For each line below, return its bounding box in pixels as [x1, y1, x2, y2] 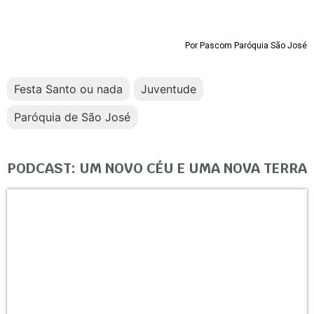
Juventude [141, 82, 196, 97]
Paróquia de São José [14, 110, 130, 125]
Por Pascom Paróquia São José [185, 40, 307, 50]
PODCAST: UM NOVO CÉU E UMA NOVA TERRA [7, 159, 307, 178]
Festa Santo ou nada [14, 82, 123, 97]
